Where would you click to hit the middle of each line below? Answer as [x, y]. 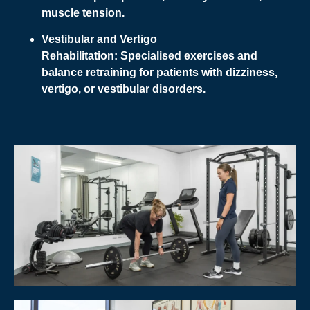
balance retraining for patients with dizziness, [159, 73]
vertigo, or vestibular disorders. [124, 89]
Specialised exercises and [188, 56]
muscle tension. [83, 12]
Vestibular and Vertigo [99, 39]
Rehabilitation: [80, 56]
